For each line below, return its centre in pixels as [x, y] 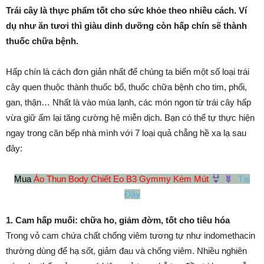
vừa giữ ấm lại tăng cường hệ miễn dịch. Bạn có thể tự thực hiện [130, 117]
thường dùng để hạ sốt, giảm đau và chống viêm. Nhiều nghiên [126, 250]
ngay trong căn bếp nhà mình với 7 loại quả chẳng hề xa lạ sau [126, 133]
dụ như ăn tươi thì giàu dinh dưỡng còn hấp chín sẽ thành [126, 25]
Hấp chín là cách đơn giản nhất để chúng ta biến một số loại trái [128, 71]
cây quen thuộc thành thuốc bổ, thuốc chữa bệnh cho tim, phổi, [126, 87]
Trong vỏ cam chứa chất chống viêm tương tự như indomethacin [131, 235]
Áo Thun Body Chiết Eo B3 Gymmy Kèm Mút [122, 179]
